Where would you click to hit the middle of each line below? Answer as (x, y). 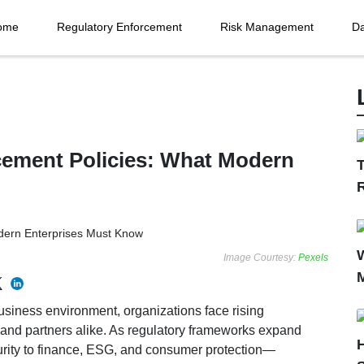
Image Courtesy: (261, 257)
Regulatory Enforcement (119, 27)
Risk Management (266, 27)
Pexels (313, 257)
